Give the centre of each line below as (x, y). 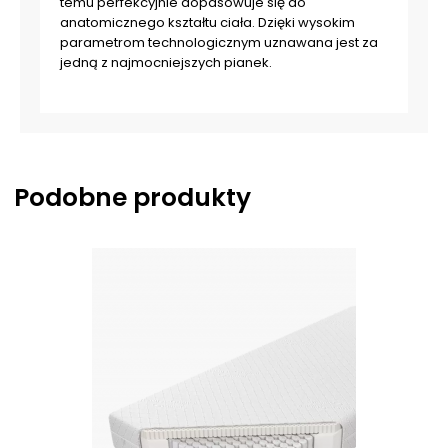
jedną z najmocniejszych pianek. (166, 62)
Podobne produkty (132, 197)
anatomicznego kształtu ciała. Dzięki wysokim (207, 22)
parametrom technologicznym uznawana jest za (219, 42)
